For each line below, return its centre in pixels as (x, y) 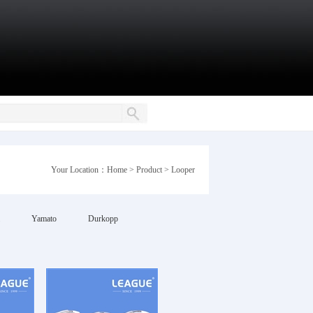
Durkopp (103, 219)
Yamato (44, 219)
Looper (183, 170)
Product (149, 170)
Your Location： (79, 170)
